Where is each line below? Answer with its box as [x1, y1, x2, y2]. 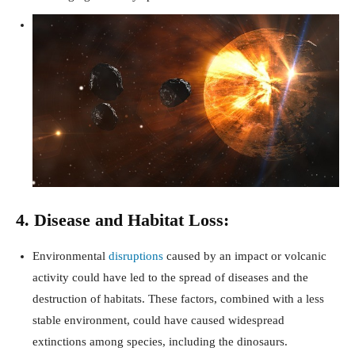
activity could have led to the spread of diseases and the [32, 270, 308, 284]
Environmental [32, 249, 109, 262]
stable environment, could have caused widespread [32, 313, 284, 326]
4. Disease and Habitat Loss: [16, 209, 229, 230]
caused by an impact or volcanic [163, 249, 326, 262]
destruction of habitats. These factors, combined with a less [32, 292, 324, 305]
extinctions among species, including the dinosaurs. [32, 334, 288, 348]
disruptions [109, 249, 163, 262]
